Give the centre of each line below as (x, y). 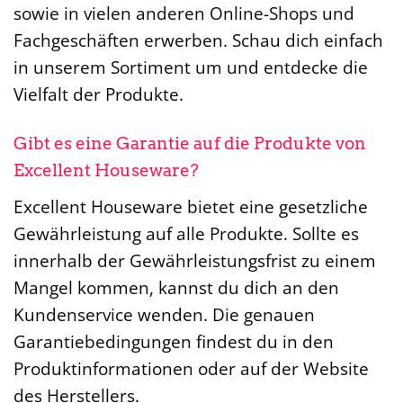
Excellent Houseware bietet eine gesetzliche (191, 206)
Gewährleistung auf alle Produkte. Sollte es (186, 233)
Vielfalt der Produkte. (99, 94)
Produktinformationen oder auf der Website (191, 368)
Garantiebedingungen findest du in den (174, 341)
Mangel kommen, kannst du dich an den (176, 287)
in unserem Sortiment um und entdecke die (191, 67)
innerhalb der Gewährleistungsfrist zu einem (195, 260)
